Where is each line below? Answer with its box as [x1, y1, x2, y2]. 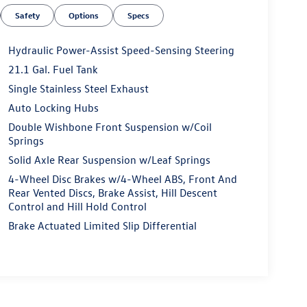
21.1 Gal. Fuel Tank [8, 62, 98, 77]
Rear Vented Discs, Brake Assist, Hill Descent [8, 186, 217, 200]
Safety [15, 10, 40, 21]
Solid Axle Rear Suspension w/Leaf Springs [8, 153, 210, 167]
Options [69, 10, 99, 21]
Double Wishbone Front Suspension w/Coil [8, 120, 212, 134]
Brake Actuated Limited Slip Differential [8, 219, 197, 233]
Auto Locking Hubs [8, 101, 99, 115]
